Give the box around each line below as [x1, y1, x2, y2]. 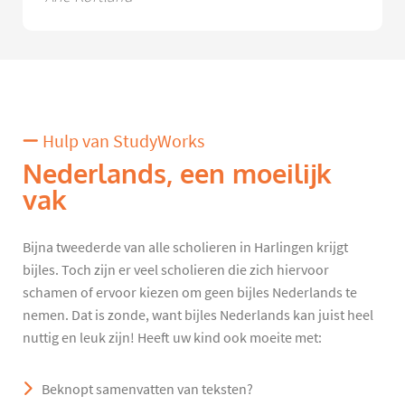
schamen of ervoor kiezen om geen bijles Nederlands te [23, 283, 357, 302]
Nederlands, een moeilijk [23, 156, 332, 192]
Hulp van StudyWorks [39, 129, 204, 153]
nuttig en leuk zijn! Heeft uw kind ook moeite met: [23, 328, 322, 347]
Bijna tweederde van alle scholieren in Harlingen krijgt [23, 238, 348, 257]
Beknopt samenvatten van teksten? [42, 380, 253, 399]
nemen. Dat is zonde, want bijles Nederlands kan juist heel [23, 306, 373, 325]
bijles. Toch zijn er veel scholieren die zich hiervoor [23, 260, 329, 279]
